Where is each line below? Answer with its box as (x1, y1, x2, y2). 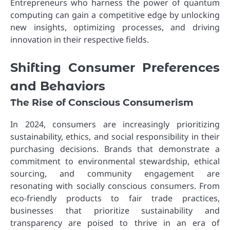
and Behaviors (10, 78, 105, 93)
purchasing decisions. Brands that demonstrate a (10, 143, 220, 155)
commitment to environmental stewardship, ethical (10, 155, 220, 167)
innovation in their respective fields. (10, 34, 149, 46)
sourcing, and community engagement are (10, 167, 220, 179)
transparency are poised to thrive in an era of (10, 217, 220, 228)
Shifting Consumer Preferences (10, 60, 220, 75)
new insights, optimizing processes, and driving (10, 22, 220, 33)
